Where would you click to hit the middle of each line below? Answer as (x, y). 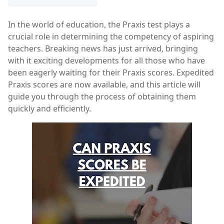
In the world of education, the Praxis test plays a (99, 25)
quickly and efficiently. (49, 109)
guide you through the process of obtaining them (102, 97)
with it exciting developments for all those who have (106, 61)
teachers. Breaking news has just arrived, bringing (103, 49)
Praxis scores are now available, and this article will (104, 85)
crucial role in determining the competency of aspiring (111, 37)
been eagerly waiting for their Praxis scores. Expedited (111, 73)
